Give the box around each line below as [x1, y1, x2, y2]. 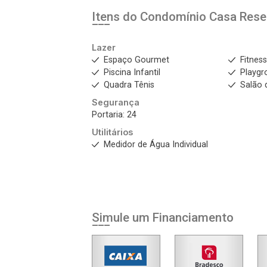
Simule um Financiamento [92, 210, 234, 225]
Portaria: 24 [92, 110, 136, 120]
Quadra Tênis [104, 80, 154, 90]
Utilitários [92, 127, 133, 137]
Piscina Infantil [104, 67, 160, 77]
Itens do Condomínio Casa [92, 10, 240, 24]
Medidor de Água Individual [104, 139, 208, 150]
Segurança [92, 97, 139, 107]
